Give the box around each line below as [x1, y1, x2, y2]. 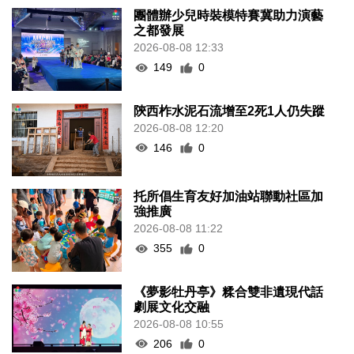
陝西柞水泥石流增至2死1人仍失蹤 [134, 104, 326, 118]
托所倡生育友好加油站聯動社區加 [134, 190, 324, 204]
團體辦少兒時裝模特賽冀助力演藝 [134, 9, 324, 23]
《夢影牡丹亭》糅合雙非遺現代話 [134, 284, 324, 299]
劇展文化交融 [134, 299, 210, 314]
